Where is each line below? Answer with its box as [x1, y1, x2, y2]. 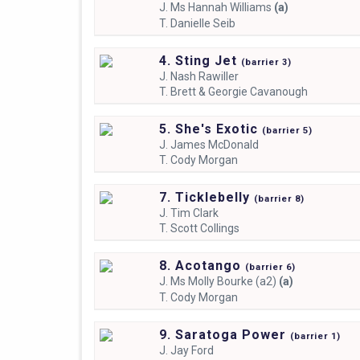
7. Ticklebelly [158, 189, 254, 205]
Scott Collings [170, 221, 239, 235]
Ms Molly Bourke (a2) [170, 274, 276, 288]
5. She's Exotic [158, 121, 262, 137]
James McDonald [170, 137, 259, 151]
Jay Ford [170, 343, 214, 357]
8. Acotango [158, 257, 245, 273]
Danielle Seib [170, 16, 235, 30]
